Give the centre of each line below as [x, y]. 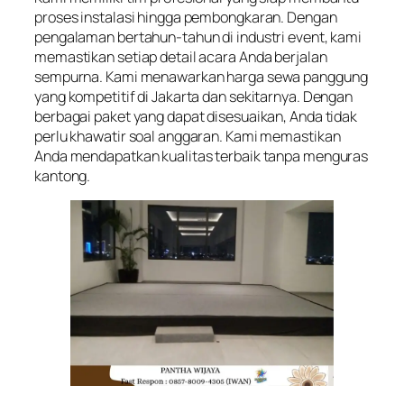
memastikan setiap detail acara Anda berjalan [181, 56]
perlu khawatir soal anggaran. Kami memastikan [188, 136]
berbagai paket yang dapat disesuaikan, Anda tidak [196, 116]
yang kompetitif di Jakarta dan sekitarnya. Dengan [194, 96]
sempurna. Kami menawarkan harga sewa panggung [201, 76]
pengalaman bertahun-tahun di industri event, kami [198, 37]
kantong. [63, 175]
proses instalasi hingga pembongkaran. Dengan [186, 17]
